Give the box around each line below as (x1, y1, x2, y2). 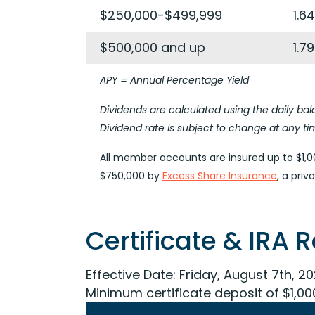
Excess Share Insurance (162, 169, 277, 183)
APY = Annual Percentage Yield (100, 73, 249, 87)
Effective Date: (86, 266, 176, 283)
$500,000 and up (100, 39, 205, 56)
